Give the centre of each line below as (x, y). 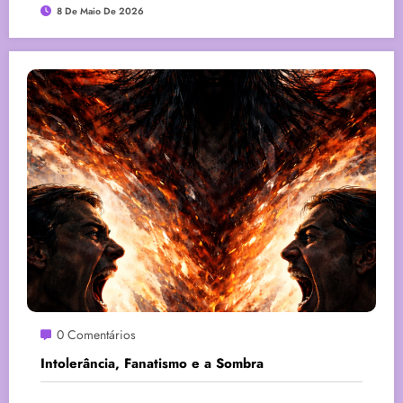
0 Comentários (96, 334)
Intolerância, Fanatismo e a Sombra (152, 363)
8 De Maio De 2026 (100, 11)
